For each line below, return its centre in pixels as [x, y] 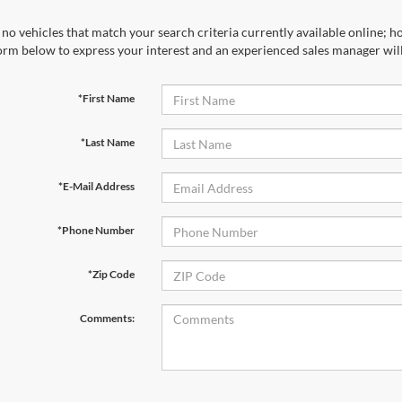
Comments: [107, 318]
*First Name [106, 98]
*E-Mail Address [96, 186]
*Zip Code [111, 274]
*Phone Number [96, 230]
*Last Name [107, 142]
